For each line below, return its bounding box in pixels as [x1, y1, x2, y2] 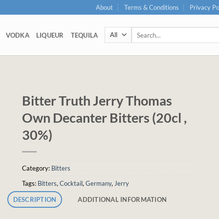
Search [131, 27, 149, 35]
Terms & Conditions [124, 3, 179, 11]
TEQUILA [70, 31, 98, 39]
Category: [22, 164, 51, 172]
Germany [86, 179, 111, 187]
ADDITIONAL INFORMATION [78, 195, 167, 203]
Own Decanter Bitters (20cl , [22, 109, 187, 126]
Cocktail [60, 179, 83, 187]
